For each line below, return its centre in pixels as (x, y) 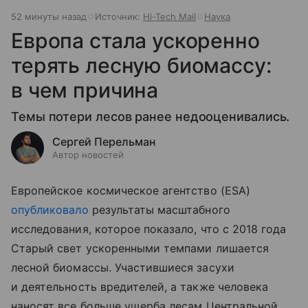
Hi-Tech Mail (169, 16)
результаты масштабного (159, 209)
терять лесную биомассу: (141, 65)
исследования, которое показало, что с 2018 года (149, 229)
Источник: (119, 16)
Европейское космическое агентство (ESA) (131, 190)
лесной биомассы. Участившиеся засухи (123, 267)
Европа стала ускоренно (135, 40)
